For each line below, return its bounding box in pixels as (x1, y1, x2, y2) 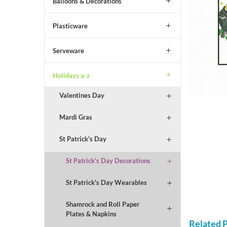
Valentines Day (59, 91, 104, 100)
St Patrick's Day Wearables (65, 178, 147, 187)
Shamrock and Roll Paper (65, 200, 139, 209)
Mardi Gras (59, 113, 92, 122)
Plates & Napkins (65, 210, 117, 218)
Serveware (53, 46, 84, 55)
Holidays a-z (53, 71, 90, 80)
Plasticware (53, 21, 88, 30)
